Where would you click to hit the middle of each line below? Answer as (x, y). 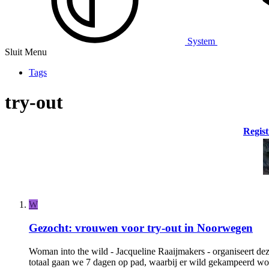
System (201, 41)
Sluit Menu (26, 52)
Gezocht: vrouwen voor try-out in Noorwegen (141, 228)
